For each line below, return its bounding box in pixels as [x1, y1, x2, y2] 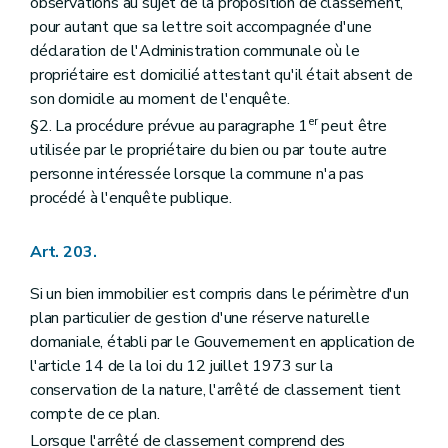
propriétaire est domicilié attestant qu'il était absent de [30, 63, 413, 86]
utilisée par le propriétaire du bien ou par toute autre [30, 138, 388, 161]
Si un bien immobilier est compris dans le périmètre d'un [30, 283, 409, 306]
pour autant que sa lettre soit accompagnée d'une [30, 15, 372, 38]
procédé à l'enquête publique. [30, 186, 232, 209]
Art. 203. [30, 241, 97, 264]
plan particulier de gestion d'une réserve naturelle [30, 307, 370, 330]
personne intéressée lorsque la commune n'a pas [30, 162, 364, 185]
